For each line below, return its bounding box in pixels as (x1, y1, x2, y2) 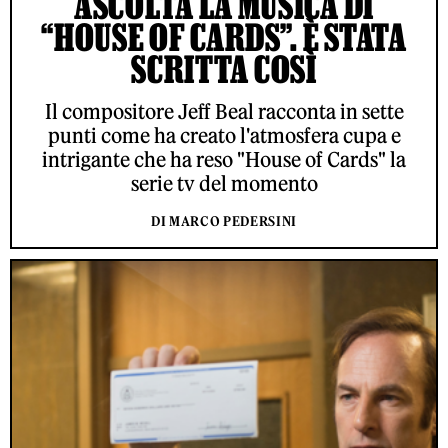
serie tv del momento (130, 171, 318, 197)
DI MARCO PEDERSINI (151, 213, 297, 231)
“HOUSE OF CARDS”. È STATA (41, 16, 407, 59)
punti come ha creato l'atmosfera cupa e (47, 123, 401, 149)
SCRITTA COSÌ (131, 48, 317, 91)
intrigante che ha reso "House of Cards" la (42, 147, 406, 173)
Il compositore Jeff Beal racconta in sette (44, 99, 404, 125)
